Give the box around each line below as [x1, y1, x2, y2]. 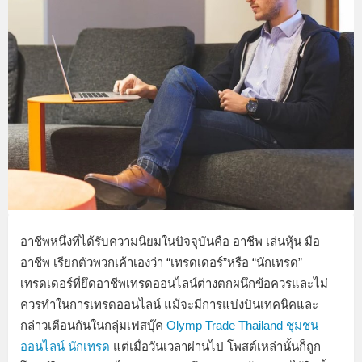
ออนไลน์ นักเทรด [20, 339, 110, 354]
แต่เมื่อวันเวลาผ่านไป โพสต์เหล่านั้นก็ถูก [110, 339, 321, 354]
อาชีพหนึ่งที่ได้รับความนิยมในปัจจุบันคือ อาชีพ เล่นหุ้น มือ [20, 234, 320, 249]
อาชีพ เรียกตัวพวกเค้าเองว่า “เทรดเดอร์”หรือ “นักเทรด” [20, 255, 302, 270]
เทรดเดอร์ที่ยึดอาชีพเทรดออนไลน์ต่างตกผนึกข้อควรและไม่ [20, 276, 328, 291]
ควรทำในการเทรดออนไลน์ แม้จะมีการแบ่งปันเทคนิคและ [20, 297, 318, 312]
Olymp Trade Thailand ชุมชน [166, 318, 318, 333]
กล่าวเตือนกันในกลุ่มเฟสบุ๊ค [20, 318, 166, 333]
